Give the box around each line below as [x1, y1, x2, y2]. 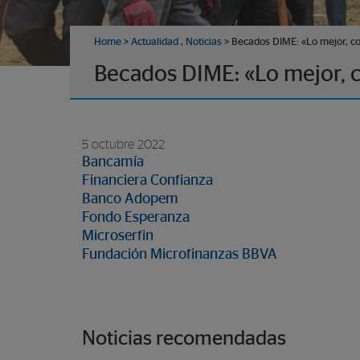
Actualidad [131, 37, 178, 47]
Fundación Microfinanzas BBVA [82, 247, 277, 262]
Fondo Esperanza [82, 211, 190, 225]
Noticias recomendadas [82, 329, 286, 349]
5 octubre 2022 [82, 138, 165, 151]
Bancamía [82, 155, 144, 170]
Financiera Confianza [82, 174, 213, 188]
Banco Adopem [82, 192, 178, 207]
